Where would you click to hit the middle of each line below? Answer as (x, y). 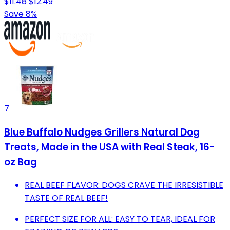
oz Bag (21, 162)
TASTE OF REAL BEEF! (66, 198)
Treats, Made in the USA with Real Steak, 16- (110, 147)
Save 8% (21, 14)
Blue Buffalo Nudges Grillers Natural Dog (102, 132)
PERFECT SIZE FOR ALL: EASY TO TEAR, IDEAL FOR (120, 219)
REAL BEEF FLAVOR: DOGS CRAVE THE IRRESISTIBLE (124, 185)
